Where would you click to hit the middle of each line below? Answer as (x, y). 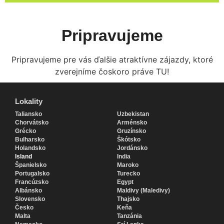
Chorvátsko (32, 122)
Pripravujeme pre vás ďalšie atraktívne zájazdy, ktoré (112, 59)
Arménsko (132, 122)
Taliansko (28, 114)
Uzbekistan (133, 114)
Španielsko (31, 165)
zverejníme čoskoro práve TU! (112, 71)
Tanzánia (129, 216)
